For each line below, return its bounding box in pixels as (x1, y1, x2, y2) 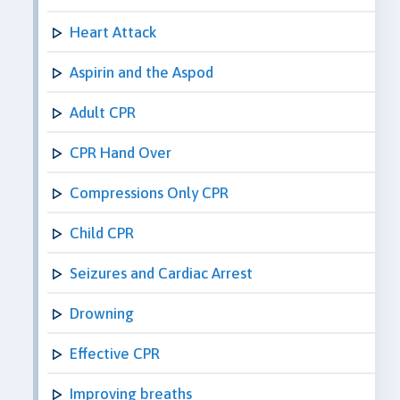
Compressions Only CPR (70, 183, 229, 202)
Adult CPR (70, 103, 136, 121)
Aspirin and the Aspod (70, 62, 213, 81)
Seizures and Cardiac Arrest (70, 263, 253, 282)
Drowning (70, 304, 134, 322)
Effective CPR (70, 344, 160, 362)
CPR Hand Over (70, 143, 171, 162)
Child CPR (70, 223, 134, 242)
